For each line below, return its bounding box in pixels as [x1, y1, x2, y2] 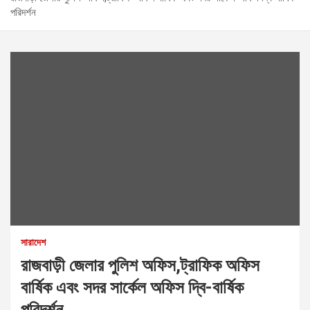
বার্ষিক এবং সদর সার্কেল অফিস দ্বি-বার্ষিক [21, 277, 244, 298]
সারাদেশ [21, 236, 46, 248]
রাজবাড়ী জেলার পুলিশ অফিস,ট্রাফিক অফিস [21, 255, 259, 275]
